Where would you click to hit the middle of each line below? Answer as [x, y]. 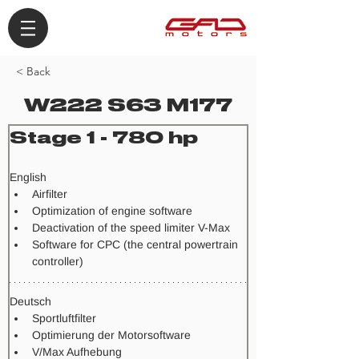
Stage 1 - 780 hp [104, 137]
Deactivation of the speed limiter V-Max [131, 228]
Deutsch [30, 301]
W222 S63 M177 [128, 105]
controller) [58, 261]
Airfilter [50, 194]
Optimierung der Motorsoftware [111, 335]
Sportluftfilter [64, 318]
